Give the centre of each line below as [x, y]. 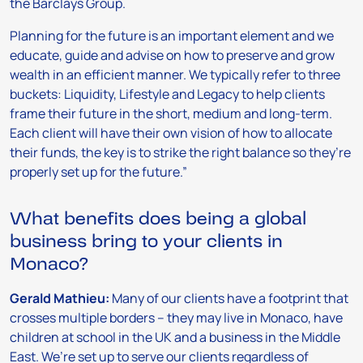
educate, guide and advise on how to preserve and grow [172, 56]
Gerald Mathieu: [60, 299]
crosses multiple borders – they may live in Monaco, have [176, 318]
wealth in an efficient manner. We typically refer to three [175, 75]
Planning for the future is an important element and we [172, 36]
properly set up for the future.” [98, 172]
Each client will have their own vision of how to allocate [171, 133]
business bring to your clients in [146, 242]
